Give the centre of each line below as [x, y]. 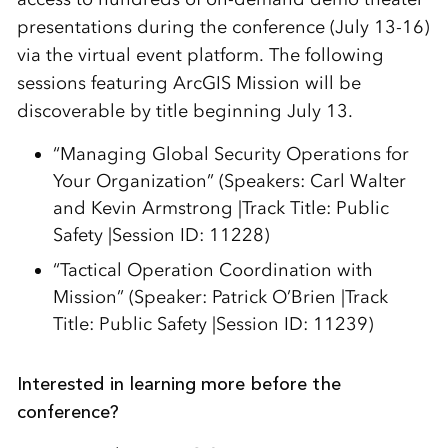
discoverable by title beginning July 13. [184, 111]
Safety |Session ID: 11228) [160, 235]
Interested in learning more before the [178, 384]
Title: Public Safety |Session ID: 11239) [212, 324]
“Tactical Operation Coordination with [212, 270]
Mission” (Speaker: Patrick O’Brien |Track [220, 297]
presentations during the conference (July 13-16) [222, 27]
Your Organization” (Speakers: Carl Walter [229, 181]
